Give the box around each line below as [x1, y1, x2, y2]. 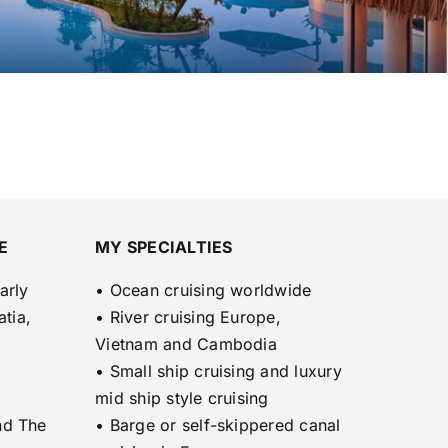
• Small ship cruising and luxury [95, 360, 342, 381]
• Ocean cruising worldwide [95, 279, 312, 300]
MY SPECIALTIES [95, 236, 233, 257]
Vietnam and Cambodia [95, 333, 277, 354]
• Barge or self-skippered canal [95, 414, 341, 435]
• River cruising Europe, [95, 306, 281, 327]
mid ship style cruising [95, 387, 269, 408]
